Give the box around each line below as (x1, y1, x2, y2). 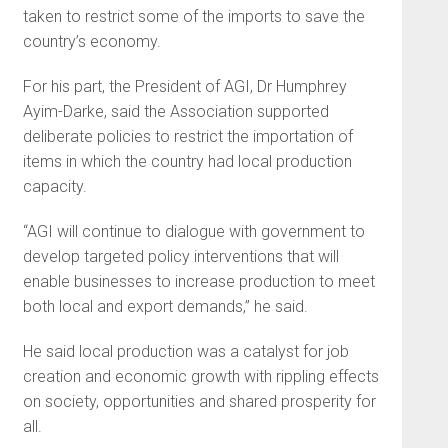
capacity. (22, 177, 87, 196)
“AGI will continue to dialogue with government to (22, 222, 365, 241)
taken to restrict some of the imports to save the (22, 7, 365, 26)
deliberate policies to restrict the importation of (22, 127, 353, 146)
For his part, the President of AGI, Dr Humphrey (22, 77, 347, 96)
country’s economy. (22, 32, 161, 51)
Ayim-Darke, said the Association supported (22, 102, 329, 121)
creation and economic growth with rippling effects (22, 367, 379, 386)
